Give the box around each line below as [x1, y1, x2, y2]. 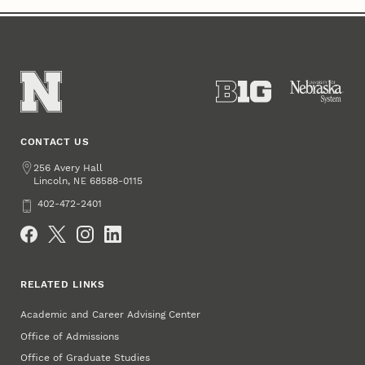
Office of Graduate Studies [20, 351, 151, 363]
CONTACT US [20, 136, 90, 148]
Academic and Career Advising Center [20, 309, 201, 321]
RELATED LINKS [20, 279, 105, 291]
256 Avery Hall [33, 162, 103, 174]
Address [20, 162, 60, 174]
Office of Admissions [20, 330, 120, 342]
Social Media [20, 217, 82, 229]
